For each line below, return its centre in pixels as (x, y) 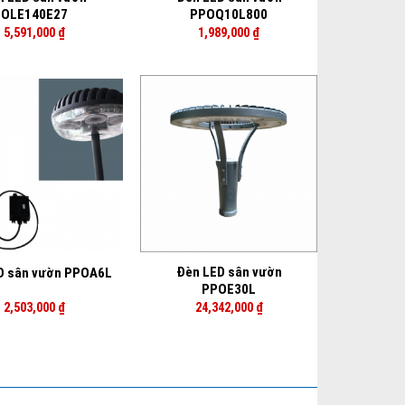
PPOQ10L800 (229, 15)
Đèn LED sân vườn (229, 273)
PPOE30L (229, 290)
